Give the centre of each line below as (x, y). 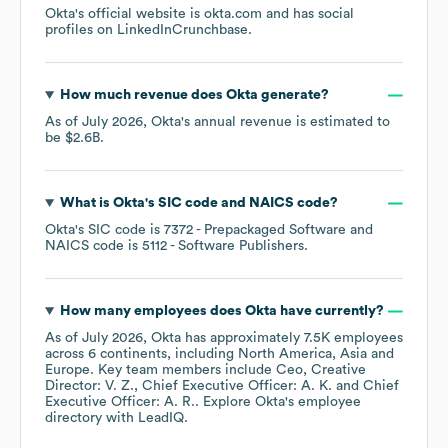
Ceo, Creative (321, 370)
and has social (308, 14)
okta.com (233, 14)
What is (86, 203)
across (66, 354)
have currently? (330, 311)
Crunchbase (210, 30)
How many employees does (152, 311)
